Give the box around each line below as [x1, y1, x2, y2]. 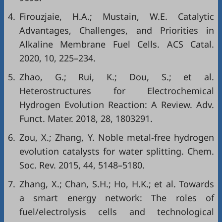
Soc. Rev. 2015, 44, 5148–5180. [19, 159, 145, 171]
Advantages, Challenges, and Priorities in [19, 24, 214, 37]
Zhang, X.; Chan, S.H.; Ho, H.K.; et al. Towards [19, 178, 214, 190]
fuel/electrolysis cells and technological [19, 206, 214, 218]
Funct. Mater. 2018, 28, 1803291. [19, 112, 153, 125]
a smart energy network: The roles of [19, 192, 214, 204]
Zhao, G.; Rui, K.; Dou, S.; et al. [19, 71, 214, 83]
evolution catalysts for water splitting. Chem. [19, 145, 214, 158]
